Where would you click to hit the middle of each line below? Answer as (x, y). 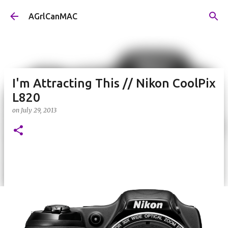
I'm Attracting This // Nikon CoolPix (114, 83)
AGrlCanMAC (53, 16)
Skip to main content (114, 13)
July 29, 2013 (39, 110)
